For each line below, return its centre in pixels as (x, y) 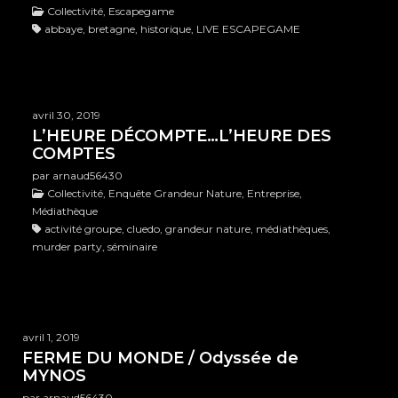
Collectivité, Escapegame (109, 12)
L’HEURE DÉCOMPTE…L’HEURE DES (181, 136)
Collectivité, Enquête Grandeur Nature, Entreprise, (173, 194)
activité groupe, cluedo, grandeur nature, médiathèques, (186, 229)
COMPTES (73, 154)
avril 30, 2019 (66, 115)
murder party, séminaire (94, 247)
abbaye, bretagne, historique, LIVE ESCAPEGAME (171, 29)
